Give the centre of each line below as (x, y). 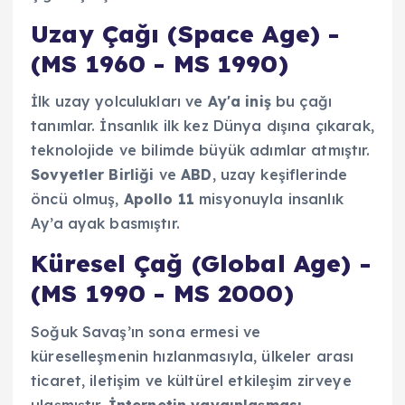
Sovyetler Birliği (93, 175)
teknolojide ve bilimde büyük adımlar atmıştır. (201, 151)
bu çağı (301, 102)
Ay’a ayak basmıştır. (105, 224)
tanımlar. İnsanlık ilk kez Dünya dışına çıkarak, (202, 126)
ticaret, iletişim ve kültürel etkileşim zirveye (191, 380)
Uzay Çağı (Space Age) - (185, 34)
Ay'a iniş (239, 102)
